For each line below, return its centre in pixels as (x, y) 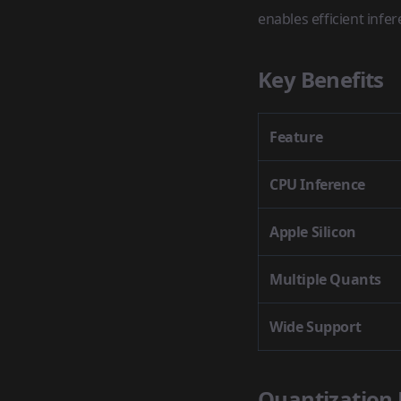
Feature (296, 137)
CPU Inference (317, 184)
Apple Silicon (313, 232)
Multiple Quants (325, 279)
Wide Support (316, 327)
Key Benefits (321, 79)
